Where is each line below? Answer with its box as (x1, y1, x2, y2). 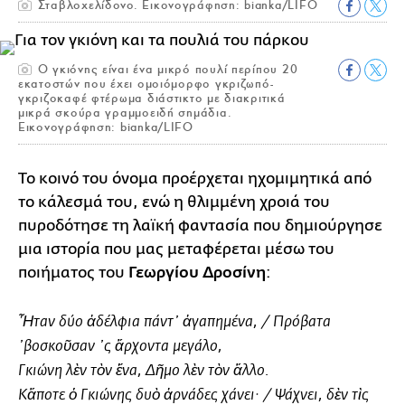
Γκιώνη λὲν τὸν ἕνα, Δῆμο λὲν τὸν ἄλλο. (18, 363, 269, 379)
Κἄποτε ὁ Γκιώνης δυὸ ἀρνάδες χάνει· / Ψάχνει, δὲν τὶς (18, 387, 369, 403)
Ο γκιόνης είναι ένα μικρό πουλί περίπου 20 (33, 61, 298, 77)
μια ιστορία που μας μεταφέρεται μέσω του (18, 240, 334, 258)
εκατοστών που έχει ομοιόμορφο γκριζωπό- (18, 75, 274, 91)
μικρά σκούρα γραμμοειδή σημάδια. (18, 104, 232, 120)
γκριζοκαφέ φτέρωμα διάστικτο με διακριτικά (18, 89, 286, 106)
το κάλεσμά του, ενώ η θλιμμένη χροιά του (18, 193, 330, 211)
